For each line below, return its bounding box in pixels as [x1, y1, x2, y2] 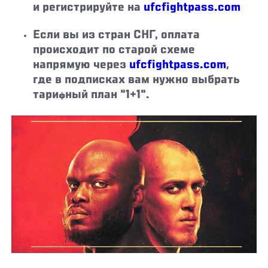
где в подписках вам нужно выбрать [33, 74, 240, 87]
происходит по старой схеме [33, 44, 196, 57]
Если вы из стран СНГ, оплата [33, 29, 200, 42]
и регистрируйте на [33, 2, 144, 15]
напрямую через [33, 59, 130, 72]
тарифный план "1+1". [33, 89, 153, 102]
